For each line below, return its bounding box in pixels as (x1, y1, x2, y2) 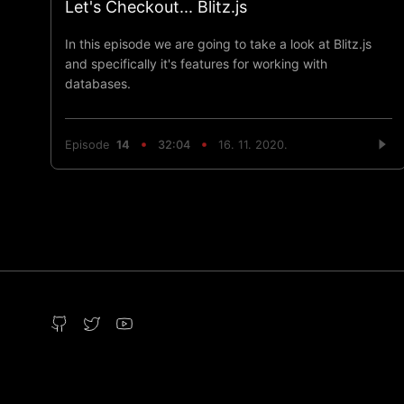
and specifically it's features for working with (65, 55, 327, 71)
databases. (65, 75, 131, 91)
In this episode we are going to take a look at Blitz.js (65, 35, 372, 51)
